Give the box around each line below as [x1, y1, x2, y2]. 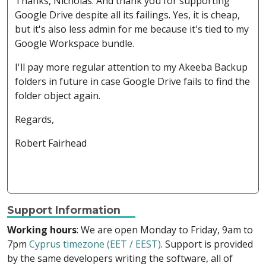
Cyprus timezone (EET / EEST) [29, 237, 161, 251]
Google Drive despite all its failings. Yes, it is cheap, [15, 8, 240, 22]
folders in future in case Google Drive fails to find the [15, 75, 250, 88]
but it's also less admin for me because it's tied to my [15, 23, 249, 36]
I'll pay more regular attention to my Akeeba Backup [15, 61, 248, 74]
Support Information [7, 204, 121, 217]
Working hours [7, 223, 77, 237]
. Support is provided [161, 237, 253, 251]
